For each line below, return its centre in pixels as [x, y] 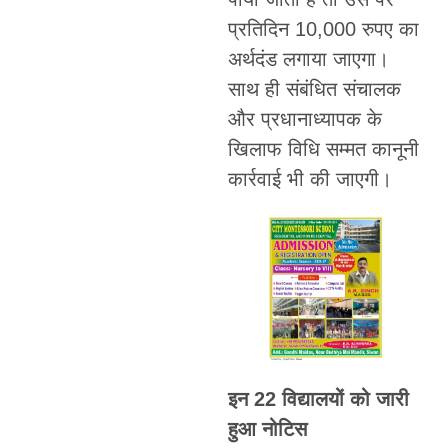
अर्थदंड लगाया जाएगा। [308, 58]
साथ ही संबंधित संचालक [314, 88]
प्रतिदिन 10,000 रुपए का [323, 28]
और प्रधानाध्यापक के [304, 118]
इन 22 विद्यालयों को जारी [318, 398]
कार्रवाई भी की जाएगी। [309, 178]
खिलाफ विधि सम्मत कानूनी [323, 148]
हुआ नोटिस [267, 428]
